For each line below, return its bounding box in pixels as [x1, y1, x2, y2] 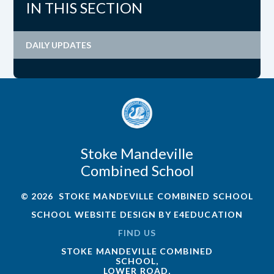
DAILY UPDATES [26, 40, 92, 50]
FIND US [117, 227, 157, 238]
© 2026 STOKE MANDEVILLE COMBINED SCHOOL [20, 190, 254, 201]
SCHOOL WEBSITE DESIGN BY [31, 209, 174, 220]
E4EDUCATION [173, 209, 243, 220]
